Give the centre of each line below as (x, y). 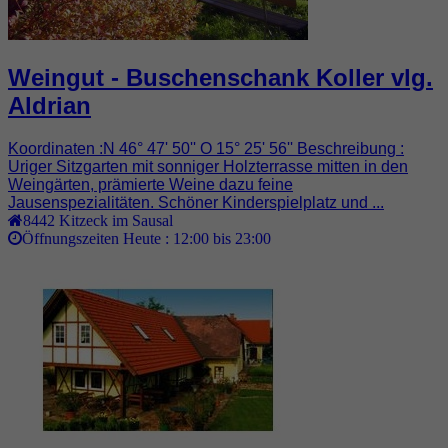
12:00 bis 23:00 (222, 237)
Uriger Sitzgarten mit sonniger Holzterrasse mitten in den (208, 166)
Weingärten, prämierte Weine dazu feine (150, 184)
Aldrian (49, 105)
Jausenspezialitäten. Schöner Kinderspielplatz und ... (196, 202)
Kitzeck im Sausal (116, 219)
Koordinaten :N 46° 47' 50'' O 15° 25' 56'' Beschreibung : (206, 148)
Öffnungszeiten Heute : (97, 237)
